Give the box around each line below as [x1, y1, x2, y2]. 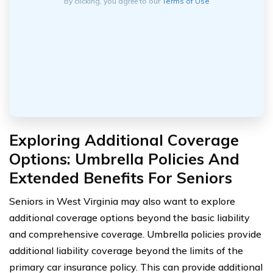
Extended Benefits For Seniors [9, 168, 232, 188]
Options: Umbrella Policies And [9, 149, 239, 169]
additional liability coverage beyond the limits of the [9, 244, 243, 257]
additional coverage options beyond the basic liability [9, 211, 250, 224]
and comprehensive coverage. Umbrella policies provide [9, 228, 261, 241]
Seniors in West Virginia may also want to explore [9, 195, 235, 208]
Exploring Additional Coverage [9, 130, 239, 150]
